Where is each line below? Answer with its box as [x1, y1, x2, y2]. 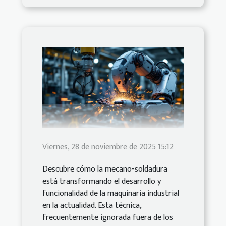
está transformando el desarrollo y [42, 175, 161, 189]
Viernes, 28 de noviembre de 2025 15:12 [42, 140, 174, 154]
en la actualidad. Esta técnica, [42, 199, 141, 213]
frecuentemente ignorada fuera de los [42, 211, 173, 225]
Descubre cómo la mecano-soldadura [42, 162, 167, 177]
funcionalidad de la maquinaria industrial [42, 187, 179, 201]
